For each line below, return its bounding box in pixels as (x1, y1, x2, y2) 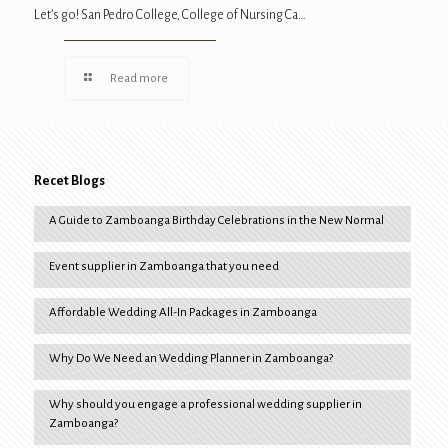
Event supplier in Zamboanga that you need (48, 260, 279, 274)
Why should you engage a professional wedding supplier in (48, 398, 362, 412)
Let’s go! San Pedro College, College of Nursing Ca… (33, 8, 306, 23)
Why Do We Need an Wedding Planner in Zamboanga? (48, 352, 333, 366)
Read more (109, 72, 168, 86)
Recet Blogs (33, 174, 105, 189)
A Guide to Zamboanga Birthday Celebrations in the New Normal (48, 214, 384, 228)
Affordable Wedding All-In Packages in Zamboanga (48, 306, 317, 320)
